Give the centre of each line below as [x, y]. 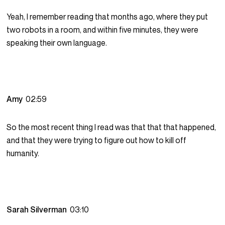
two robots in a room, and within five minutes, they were [103, 30]
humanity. [23, 153]
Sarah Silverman [38, 210]
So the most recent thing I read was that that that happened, [111, 127]
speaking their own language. [57, 43]
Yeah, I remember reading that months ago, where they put [107, 17]
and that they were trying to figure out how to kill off [97, 140]
